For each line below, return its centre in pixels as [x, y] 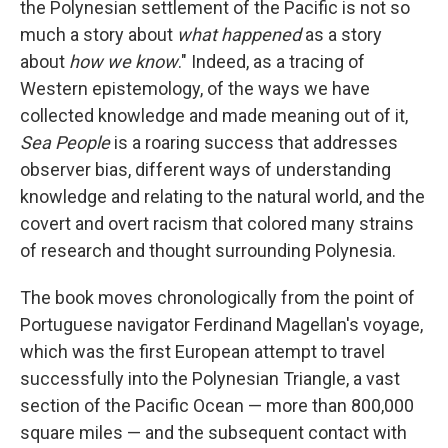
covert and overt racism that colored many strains [217, 223]
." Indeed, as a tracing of [271, 61]
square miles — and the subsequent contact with [213, 432]
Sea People [67, 142]
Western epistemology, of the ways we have [195, 88]
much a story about [98, 34]
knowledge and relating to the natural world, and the [222, 196]
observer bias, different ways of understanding [205, 169]
